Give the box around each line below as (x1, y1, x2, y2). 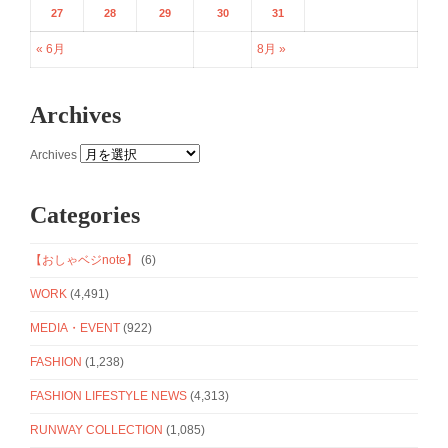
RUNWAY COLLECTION (30, 422, 163, 437)
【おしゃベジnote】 (30, 252, 138, 267)
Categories (30, 201, 140, 228)
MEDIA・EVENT (30, 320, 120, 335)
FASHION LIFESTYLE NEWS (30, 388, 187, 403)
